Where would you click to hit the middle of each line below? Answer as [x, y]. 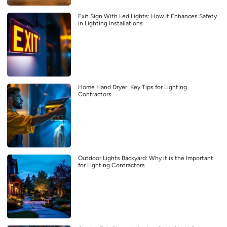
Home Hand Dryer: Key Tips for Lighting [133, 87]
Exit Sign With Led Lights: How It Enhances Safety [147, 16]
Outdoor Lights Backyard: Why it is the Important [146, 158]
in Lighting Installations [110, 23]
